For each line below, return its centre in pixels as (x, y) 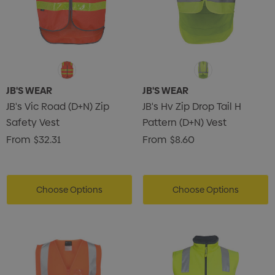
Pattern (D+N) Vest (184, 122)
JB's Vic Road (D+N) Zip (58, 107)
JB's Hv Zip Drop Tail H (192, 107)
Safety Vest (33, 122)
